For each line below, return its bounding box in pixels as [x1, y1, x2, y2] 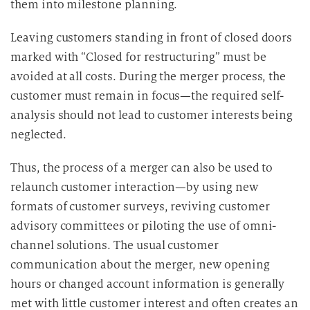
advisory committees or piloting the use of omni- [10, 218, 277, 233]
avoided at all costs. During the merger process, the [10, 69, 286, 84]
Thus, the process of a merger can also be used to [10, 160, 273, 175]
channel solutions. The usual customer [10, 237, 219, 253]
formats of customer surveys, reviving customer [10, 199, 270, 214]
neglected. [10, 127, 66, 142]
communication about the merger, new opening [10, 257, 270, 272]
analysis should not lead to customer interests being [10, 107, 293, 122]
